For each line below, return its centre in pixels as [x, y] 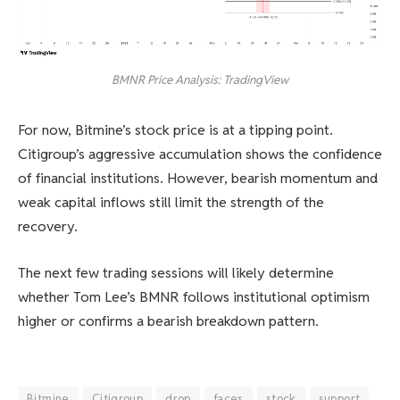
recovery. [48, 227]
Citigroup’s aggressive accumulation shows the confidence [200, 154]
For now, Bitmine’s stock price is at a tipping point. [175, 130]
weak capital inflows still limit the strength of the [171, 203]
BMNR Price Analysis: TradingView [200, 79]
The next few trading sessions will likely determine [176, 273]
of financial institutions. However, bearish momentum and [198, 179]
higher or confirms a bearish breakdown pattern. [168, 321]
